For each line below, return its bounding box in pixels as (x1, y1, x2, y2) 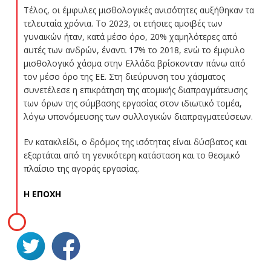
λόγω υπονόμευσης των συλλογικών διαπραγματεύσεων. (23, 110, 253, 122)
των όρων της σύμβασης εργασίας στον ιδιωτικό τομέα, (23, 97, 242, 109)
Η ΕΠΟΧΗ (23, 188, 61, 200)
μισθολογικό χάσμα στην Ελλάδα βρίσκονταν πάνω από (23, 57, 246, 69)
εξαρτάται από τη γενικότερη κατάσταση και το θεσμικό (23, 149, 240, 161)
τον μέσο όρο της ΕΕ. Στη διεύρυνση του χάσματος (23, 70, 225, 82)
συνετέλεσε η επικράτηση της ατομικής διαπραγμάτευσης (23, 83, 247, 96)
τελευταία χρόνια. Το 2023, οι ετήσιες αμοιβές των (23, 17, 223, 29)
